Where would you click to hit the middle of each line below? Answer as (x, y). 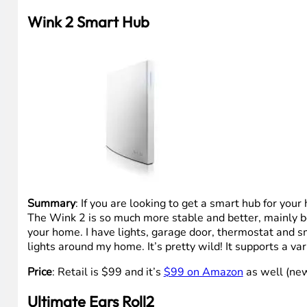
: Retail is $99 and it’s (108, 272)
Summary (51, 203)
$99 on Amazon (203, 272)
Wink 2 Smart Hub (88, 22)
